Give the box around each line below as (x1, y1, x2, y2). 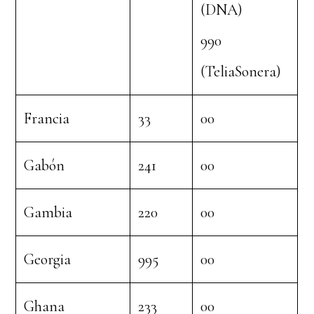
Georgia (24, 250, 71, 268)
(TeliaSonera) (200, 62, 282, 81)
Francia (24, 109, 70, 128)
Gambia (24, 203, 73, 221)
